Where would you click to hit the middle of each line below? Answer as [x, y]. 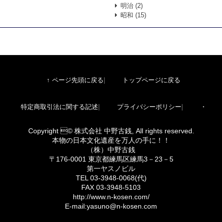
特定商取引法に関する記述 [59, 107]
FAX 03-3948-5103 [111, 187]
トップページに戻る [151, 80]
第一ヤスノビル [111, 168]
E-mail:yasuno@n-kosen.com [111, 206]
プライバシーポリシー [149, 107]
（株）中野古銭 [111, 150]
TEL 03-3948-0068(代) [111, 178]
